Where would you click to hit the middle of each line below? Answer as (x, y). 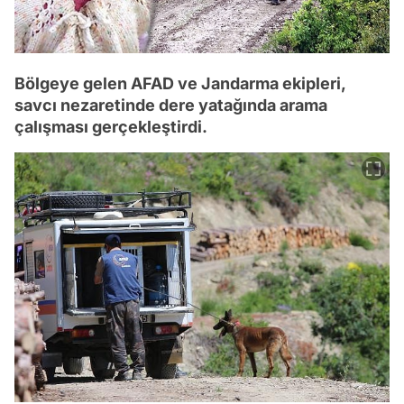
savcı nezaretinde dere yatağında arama (171, 105)
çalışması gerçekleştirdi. (111, 126)
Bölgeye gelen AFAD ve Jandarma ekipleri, (180, 83)
